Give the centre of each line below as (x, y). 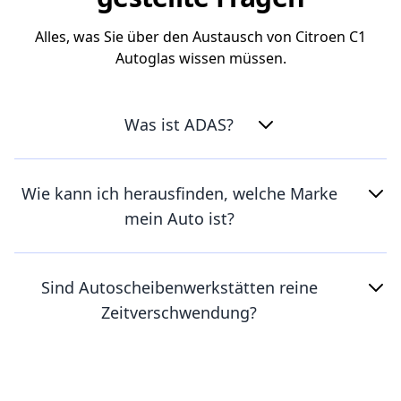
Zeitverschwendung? (179, 312)
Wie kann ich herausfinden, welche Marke (179, 193)
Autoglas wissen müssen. (200, 58)
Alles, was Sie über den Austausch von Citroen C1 (200, 36)
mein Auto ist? (179, 218)
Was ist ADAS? (179, 124)
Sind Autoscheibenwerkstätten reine (179, 287)
